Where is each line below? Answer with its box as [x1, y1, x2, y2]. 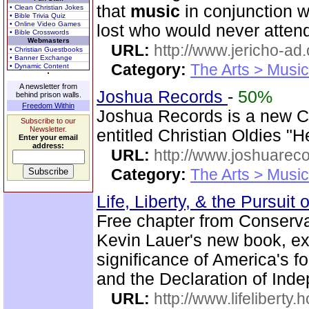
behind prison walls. [15, 90, 81, 99]
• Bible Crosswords [10, 28, 69, 36]
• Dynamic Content [10, 62, 69, 70]
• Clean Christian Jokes [10, 3, 83, 11]
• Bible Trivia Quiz [10, 12, 66, 19]
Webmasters [27, 37, 70, 44]
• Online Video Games [10, 20, 81, 28]
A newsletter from [19, 82, 77, 90]
